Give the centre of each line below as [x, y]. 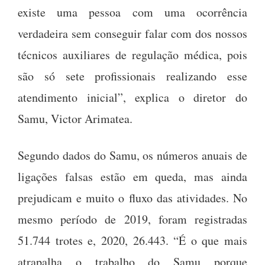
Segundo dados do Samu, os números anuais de [132, 155]
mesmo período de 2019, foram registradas [132, 219]
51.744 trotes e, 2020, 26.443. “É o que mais [132, 240]
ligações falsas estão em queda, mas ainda [132, 176]
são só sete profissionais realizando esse [132, 76]
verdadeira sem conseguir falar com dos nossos [132, 33]
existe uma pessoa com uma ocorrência [132, 12]
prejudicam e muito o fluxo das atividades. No [132, 198]
